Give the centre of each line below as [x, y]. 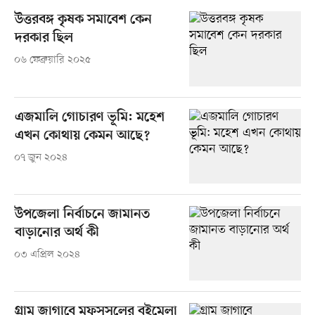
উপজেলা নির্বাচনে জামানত [82, 214]
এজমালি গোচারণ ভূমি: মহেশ [89, 117]
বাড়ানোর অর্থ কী [57, 233]
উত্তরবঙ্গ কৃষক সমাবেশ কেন [83, 20]
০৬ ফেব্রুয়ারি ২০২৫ [52, 60]
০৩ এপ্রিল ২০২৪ [47, 255]
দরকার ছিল [44, 39]
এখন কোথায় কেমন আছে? [82, 136]
